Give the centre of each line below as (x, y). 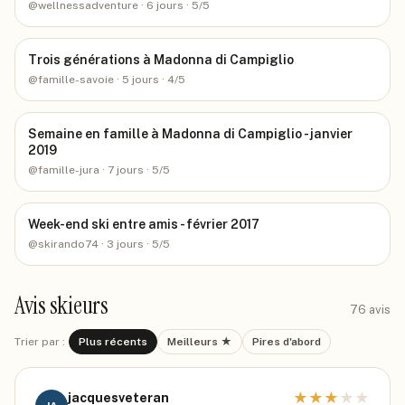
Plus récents (113, 342)
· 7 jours (122, 170)
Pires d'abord (287, 342)
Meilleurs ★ (200, 342)
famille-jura (69, 170)
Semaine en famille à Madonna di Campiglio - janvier (190, 134)
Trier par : (40, 342)
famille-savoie (76, 80)
